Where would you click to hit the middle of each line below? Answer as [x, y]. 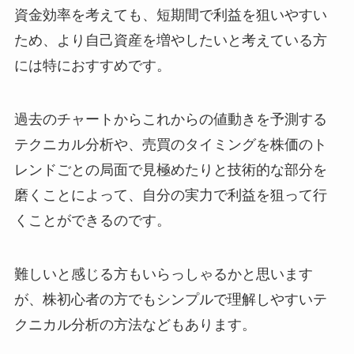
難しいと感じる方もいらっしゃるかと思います [163, 274]
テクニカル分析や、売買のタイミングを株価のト [170, 144]
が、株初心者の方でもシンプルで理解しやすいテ [170, 299]
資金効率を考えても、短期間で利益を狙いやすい [170, 15]
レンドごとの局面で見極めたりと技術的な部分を [170, 169]
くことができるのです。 [92, 220]
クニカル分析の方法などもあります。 [135, 324]
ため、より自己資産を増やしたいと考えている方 [170, 40]
